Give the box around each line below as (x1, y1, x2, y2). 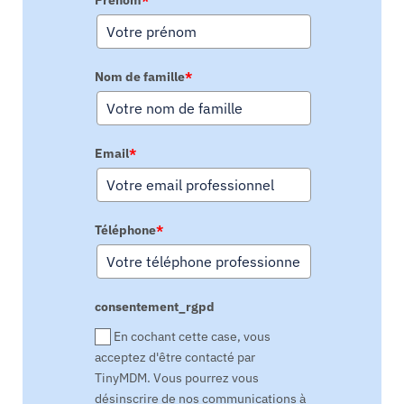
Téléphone (94, 222, 156, 239)
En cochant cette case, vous (114, 328, 271, 345)
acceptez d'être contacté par (94, 349, 255, 366)
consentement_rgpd (94, 298, 215, 316)
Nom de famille (94, 69, 185, 86)
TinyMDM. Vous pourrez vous (94, 370, 259, 387)
